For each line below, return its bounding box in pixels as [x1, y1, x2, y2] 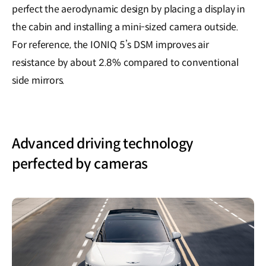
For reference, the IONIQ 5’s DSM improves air [12, 38, 209, 51]
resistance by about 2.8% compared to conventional [12, 56, 239, 69]
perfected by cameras [12, 155, 148, 172]
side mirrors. [12, 74, 65, 87]
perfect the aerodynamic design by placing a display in [12, 2, 245, 15]
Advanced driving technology [12, 135, 194, 152]
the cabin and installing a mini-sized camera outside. [12, 20, 239, 33]
